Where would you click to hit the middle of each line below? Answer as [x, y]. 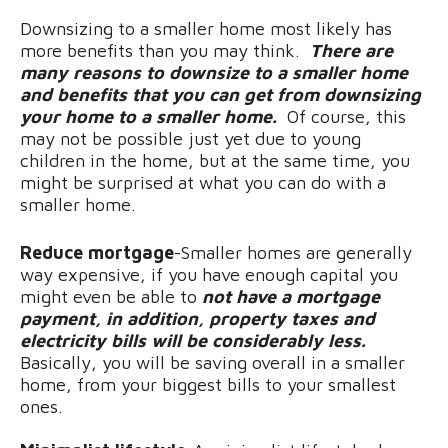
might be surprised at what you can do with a [203, 182]
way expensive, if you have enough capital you [209, 274]
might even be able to [111, 296]
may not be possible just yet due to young [190, 138]
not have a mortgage [291, 296]
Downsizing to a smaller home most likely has [206, 28]
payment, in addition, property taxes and [197, 318]
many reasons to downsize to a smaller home [214, 72]
